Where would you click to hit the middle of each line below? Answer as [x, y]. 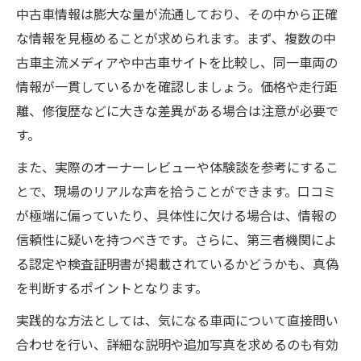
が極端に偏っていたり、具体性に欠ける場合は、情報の [176, 215]
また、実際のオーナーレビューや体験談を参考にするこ [177, 167]
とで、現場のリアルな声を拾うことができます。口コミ [176, 191]
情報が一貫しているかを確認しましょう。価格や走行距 [177, 86]
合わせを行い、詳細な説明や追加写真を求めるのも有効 [177, 344]
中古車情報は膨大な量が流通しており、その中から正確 [177, 14]
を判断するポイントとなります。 [112, 288]
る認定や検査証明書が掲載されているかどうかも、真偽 [177, 263]
